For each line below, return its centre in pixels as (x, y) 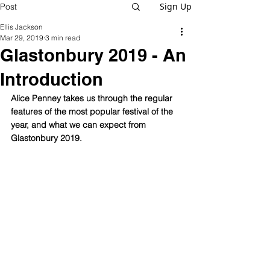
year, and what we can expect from (80, 125)
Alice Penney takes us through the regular (93, 99)
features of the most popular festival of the (93, 112)
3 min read (63, 38)
